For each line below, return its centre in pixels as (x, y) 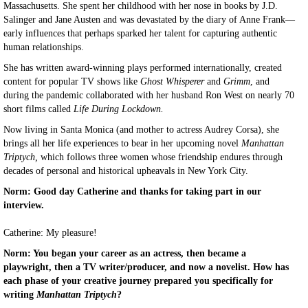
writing (20, 295)
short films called (38, 109)
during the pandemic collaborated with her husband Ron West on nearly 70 (149, 95)
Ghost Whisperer (172, 81)
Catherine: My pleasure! (50, 233)
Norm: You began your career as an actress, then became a (125, 253)
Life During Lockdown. (119, 109)
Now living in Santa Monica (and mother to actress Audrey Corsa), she (141, 130)
